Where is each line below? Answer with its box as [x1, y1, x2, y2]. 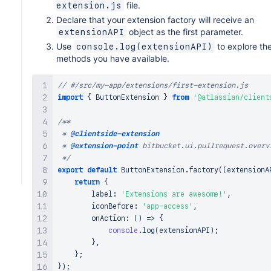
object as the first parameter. [126, 27, 243, 37]
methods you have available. [56, 53, 169, 64]
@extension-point [70, 142, 138, 150]
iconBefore [57, 202, 134, 211]
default [87, 166, 117, 174]
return [74, 178, 100, 186]
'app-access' [142, 202, 193, 211]
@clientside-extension [70, 129, 159, 138]
